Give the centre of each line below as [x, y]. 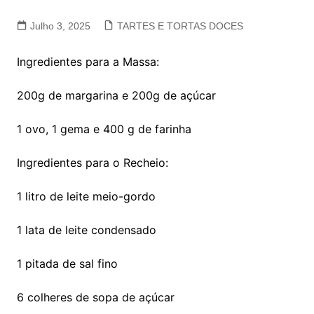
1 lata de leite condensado [86, 230]
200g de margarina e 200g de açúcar [116, 96]
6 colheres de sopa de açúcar [95, 298]
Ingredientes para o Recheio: [92, 163]
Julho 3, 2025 [60, 26]
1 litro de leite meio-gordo [86, 197]
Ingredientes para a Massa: [88, 62]
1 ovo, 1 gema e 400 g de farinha [104, 129]
